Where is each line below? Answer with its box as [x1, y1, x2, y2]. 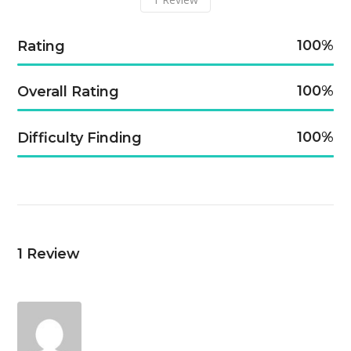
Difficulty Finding [17, 128, 143, 147]
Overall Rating [17, 83, 120, 101]
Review [27, 244, 81, 262]
